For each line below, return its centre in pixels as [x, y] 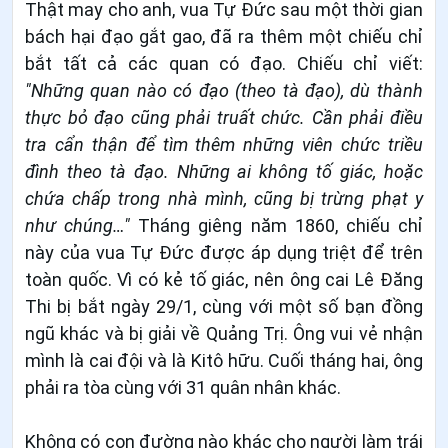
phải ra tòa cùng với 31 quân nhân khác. [183, 387]
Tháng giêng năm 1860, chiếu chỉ [280, 225]
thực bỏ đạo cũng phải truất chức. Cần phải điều [224, 117]
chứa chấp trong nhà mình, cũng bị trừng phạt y [224, 198]
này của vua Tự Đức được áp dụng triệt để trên [224, 252]
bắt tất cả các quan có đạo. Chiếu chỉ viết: [224, 63]
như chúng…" [82, 225]
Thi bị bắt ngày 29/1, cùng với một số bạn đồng [224, 306]
